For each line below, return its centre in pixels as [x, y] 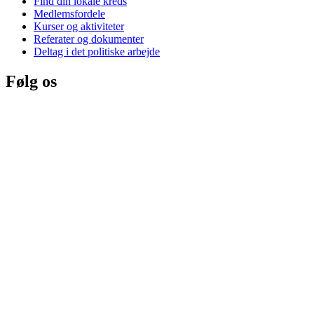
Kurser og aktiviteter [79, 27]
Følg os [31, 82]
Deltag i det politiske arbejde [97, 52]
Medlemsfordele [69, 14]
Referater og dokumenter [89, 39]
